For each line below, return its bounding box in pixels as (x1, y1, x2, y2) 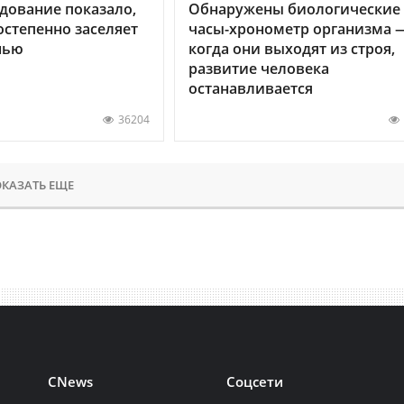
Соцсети (226, 372, 284, 390)
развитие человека (188, 58, 329, 78)
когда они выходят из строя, (188, 38, 395, 59)
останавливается (188, 78, 313, 98)
